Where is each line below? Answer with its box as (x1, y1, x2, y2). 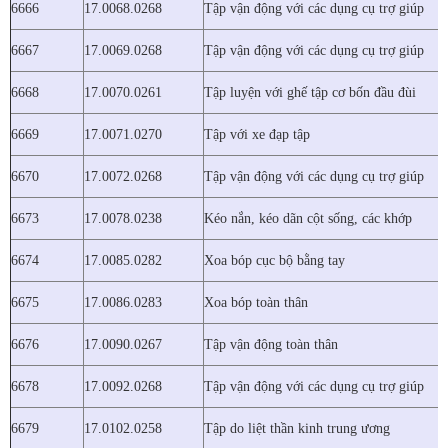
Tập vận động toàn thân (204, 336, 338, 352)
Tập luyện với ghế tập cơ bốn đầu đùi (204, 84, 416, 100)
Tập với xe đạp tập (204, 126, 310, 142)
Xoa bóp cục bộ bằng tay (204, 252, 345, 268)
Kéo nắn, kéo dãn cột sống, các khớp (204, 210, 412, 226)
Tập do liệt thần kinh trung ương (204, 420, 390, 436)
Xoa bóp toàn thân (204, 294, 308, 310)
